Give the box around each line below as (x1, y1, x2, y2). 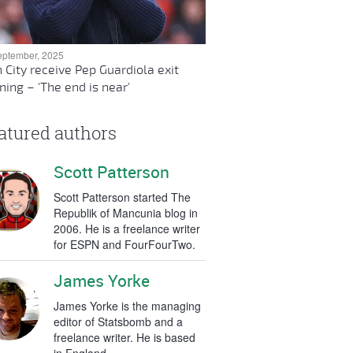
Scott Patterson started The (53, 189, 191, 205)
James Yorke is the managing (53, 298, 201, 314)
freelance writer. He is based (53, 329, 195, 345)
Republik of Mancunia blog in (53, 205, 198, 221)
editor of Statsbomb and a (53, 314, 183, 329)
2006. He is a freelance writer (53, 221, 200, 236)
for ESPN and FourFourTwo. (53, 236, 195, 252)
